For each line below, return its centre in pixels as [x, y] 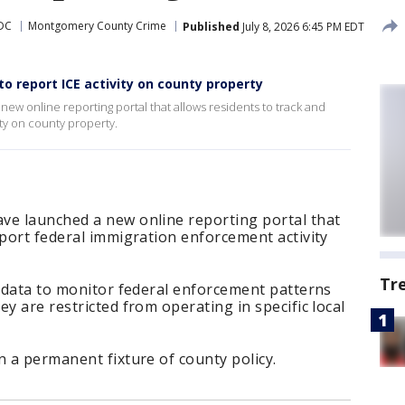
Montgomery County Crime [97, 26]
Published [211, 26]
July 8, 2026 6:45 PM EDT [302, 26]
